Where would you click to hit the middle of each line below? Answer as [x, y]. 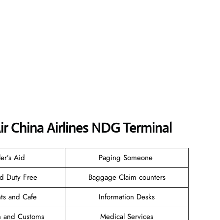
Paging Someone [127, 157]
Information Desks [127, 197]
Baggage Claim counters [127, 177]
